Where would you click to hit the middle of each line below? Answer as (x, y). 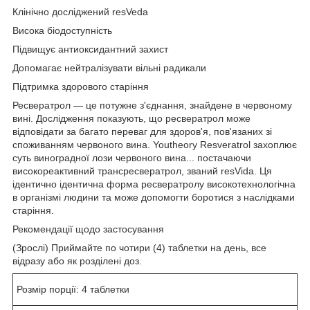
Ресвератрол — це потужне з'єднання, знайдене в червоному (152, 106)
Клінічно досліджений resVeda (80, 12)
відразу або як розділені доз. (77, 261)
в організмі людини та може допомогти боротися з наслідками (154, 198)
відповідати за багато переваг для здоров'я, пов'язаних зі (142, 132)
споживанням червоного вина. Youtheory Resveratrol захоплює (155, 145)
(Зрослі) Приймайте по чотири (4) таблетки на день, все (139, 248)
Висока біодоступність (62, 31)
